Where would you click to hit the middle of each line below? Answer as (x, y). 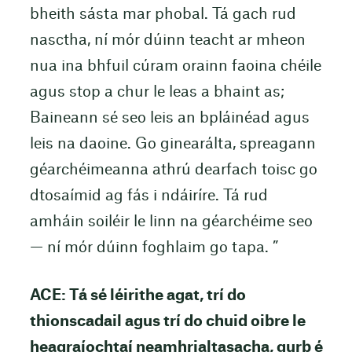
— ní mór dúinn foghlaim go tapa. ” (154, 248)
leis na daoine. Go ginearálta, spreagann (172, 145)
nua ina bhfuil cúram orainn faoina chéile (175, 67)
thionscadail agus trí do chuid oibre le (167, 322)
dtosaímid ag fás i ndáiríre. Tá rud (148, 196)
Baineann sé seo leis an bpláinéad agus (169, 119)
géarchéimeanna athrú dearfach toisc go (173, 170)
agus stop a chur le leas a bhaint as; (157, 93)
